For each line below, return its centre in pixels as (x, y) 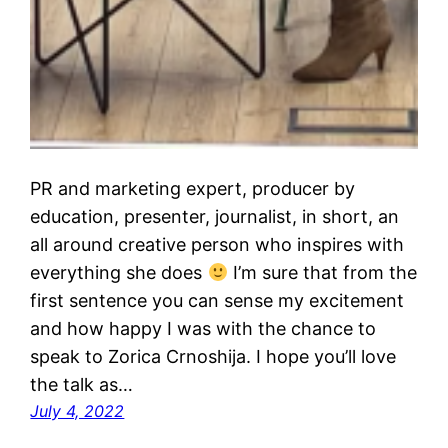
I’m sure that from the (322, 273)
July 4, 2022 (77, 411)
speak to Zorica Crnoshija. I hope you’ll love (213, 357)
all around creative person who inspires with (217, 245)
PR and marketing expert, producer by (193, 189)
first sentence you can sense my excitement (217, 301)
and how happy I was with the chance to (203, 329)
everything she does (119, 273)
